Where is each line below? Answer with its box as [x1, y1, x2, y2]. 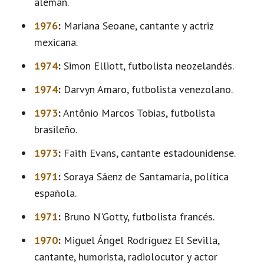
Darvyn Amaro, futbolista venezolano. [61, 82, 233, 96]
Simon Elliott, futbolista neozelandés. [61, 59, 234, 72]
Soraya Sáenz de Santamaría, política [61, 170, 229, 183]
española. [34, 186, 77, 200]
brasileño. [34, 123, 77, 136]
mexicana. [34, 35, 78, 49]
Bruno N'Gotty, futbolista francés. [61, 210, 214, 223]
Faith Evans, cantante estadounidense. [61, 146, 236, 160]
